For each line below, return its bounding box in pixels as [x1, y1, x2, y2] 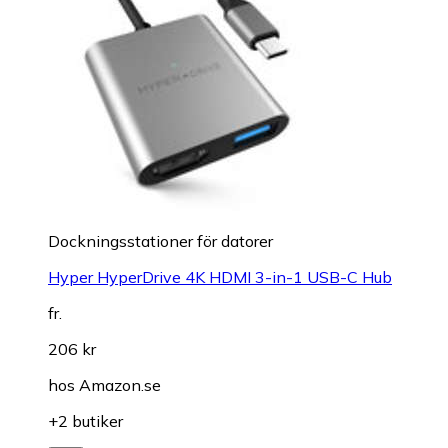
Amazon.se [79, 374, 161, 395]
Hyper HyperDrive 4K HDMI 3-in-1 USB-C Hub [48, 266, 392, 287]
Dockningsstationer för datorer [48, 230, 273, 251]
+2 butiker [48, 410, 123, 431]
